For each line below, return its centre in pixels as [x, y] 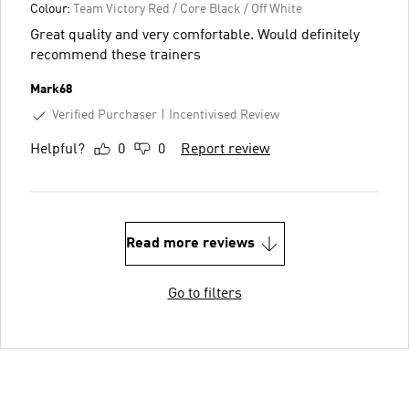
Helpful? [58, 149]
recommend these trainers [115, 55]
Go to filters [204, 294]
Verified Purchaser [105, 115]
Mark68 [51, 89]
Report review [225, 149]
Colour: [52, 9]
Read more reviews [190, 243]
